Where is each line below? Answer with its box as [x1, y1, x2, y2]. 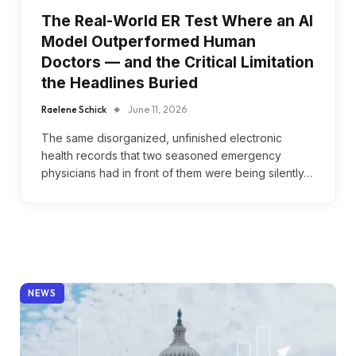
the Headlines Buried [41, 73, 198, 92]
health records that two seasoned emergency [41, 148, 281, 162]
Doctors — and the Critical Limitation [41, 52, 314, 72]
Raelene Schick [41, 103, 106, 115]
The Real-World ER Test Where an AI [41, 11, 313, 30]
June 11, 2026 [128, 103, 187, 115]
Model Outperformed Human [41, 32, 256, 51]
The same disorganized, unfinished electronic [41, 130, 282, 145]
